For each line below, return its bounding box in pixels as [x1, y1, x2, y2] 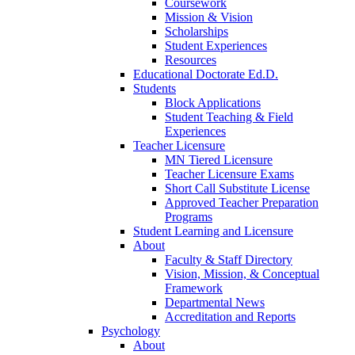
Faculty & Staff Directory [165, 253, 292, 267]
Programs [165, 210, 212, 224]
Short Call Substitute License [165, 181, 310, 196]
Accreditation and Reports [165, 310, 296, 324]
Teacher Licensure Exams [165, 167, 294, 181]
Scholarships [165, 25, 228, 39]
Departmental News [165, 296, 265, 310]
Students [133, 82, 176, 96]
